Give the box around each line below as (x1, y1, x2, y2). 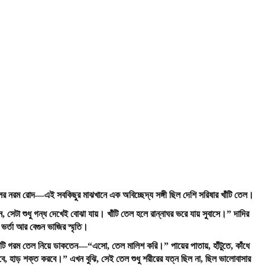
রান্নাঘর (150, 209, 173, 219)
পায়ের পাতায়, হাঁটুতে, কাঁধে (168, 241, 250, 251)
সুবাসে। (202, 209, 227, 219)
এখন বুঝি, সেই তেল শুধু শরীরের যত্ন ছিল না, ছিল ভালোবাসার (67, 254, 251, 264)
